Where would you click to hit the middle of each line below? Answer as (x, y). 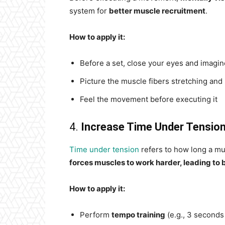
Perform (96, 215)
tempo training (138, 215)
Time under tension (105, 149)
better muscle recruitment (157, 11)
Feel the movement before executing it (149, 99)
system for (89, 11)
